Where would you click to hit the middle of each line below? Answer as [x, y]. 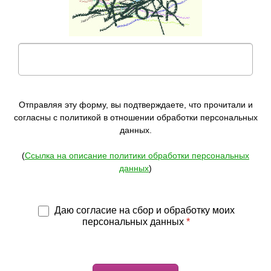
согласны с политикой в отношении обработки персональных [135, 118]
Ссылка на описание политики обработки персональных [137, 156]
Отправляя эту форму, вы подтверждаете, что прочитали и [135, 105]
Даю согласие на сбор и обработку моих [143, 211]
